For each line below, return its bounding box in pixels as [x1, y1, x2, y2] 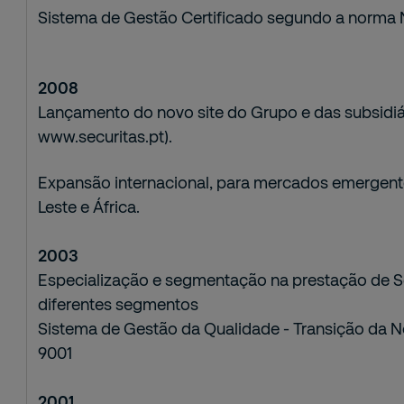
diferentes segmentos [38, 294, 199, 314]
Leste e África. [38, 197, 141, 216]
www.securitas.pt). [38, 126, 173, 146]
